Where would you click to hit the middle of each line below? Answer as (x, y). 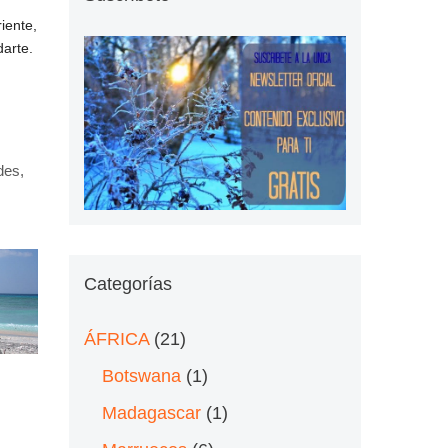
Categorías (127, 283)
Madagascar (151, 412)
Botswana (141, 375)
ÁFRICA (116, 338)
